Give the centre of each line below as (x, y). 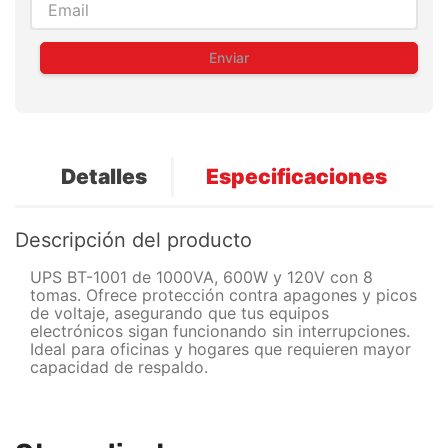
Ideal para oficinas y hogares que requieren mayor (220, 349)
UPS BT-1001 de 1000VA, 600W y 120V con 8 (201, 277)
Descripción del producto (133, 240)
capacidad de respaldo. (119, 367)
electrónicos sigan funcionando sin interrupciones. (220, 331)
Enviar (229, 57)
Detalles (104, 176)
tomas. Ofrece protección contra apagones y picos (223, 295)
